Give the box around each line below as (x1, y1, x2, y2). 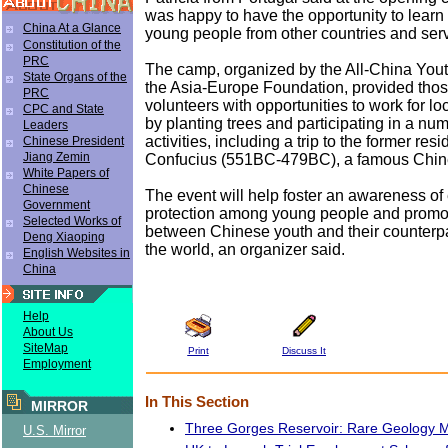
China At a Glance (23, 21, 121, 35)
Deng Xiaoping (23, 230, 105, 244)
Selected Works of (23, 214, 121, 228)
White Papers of (23, 166, 109, 180)
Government (23, 198, 90, 212)
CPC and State (23, 102, 104, 116)
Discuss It (282, 344, 326, 356)
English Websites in (23, 246, 130, 260)
